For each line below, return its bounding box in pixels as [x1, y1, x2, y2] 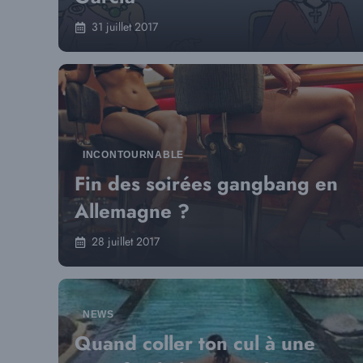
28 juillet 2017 [92, 233, 160, 250]
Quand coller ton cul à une [75, 329, 315, 357]
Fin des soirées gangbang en [75, 169, 338, 198]
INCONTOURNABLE [83, 149, 185, 160]
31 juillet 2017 [92, 19, 158, 35]
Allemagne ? [75, 197, 190, 225]
